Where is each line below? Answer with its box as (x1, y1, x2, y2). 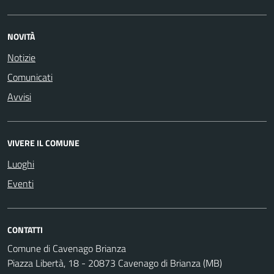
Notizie (7, 50, 35, 65)
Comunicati (7, 69, 53, 84)
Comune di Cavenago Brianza (7, 240, 126, 256)
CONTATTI (7, 223, 43, 236)
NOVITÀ (7, 29, 35, 43)
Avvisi (7, 89, 31, 104)
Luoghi (7, 156, 34, 171)
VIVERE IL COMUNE (7, 136, 80, 149)
